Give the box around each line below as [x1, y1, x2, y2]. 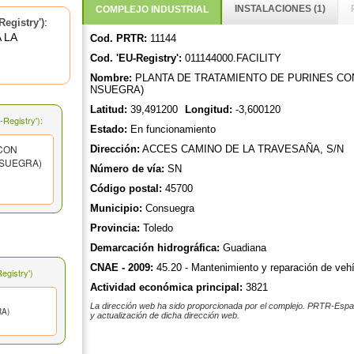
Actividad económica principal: [89, 281, 243, 294]
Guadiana [219, 242, 266, 254]
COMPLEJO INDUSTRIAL [95, 4, 209, 16]
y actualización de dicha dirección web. [89, 311, 239, 321]
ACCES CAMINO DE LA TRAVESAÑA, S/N [139, 143, 344, 156]
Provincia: [89, 222, 140, 235]
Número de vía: [89, 163, 164, 175]
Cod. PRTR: [89, 32, 147, 45]
